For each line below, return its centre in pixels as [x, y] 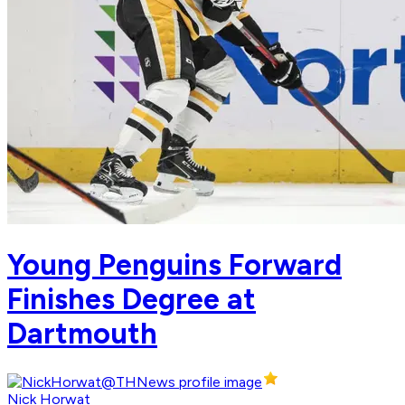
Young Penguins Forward [174, 264]
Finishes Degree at [132, 299]
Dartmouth [82, 333]
